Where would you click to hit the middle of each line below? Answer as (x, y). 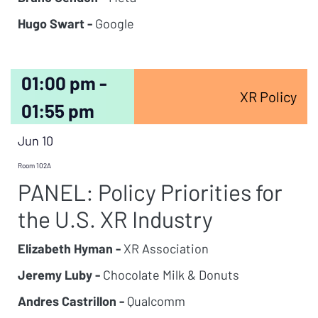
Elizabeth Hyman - (69, 248)
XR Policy (268, 97)
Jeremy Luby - (59, 275)
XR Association (165, 248)
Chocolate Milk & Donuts (170, 275)
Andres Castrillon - (71, 301)
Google (113, 23)
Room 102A (34, 165)
